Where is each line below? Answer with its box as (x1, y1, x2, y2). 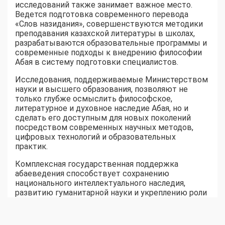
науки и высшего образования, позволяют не (15, 84, 188, 94)
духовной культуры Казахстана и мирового (15, 207, 180, 217)
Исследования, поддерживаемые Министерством (15, 75, 208, 85)
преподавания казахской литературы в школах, (15, 29, 195, 39)
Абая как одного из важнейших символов (15, 197, 173, 207)
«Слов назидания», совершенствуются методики (15, 19, 203, 29)
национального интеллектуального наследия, (15, 178, 185, 188)
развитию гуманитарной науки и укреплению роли (15, 188, 207, 198)
